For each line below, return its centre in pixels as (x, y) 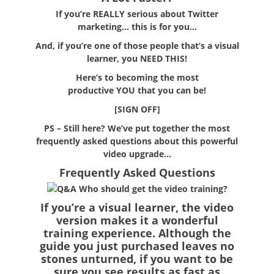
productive (92, 90)
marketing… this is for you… (137, 26)
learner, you (113, 58)
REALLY (110, 13)
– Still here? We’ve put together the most (142, 128)
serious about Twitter (173, 13)
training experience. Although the (137, 233)
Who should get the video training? (152, 188)
